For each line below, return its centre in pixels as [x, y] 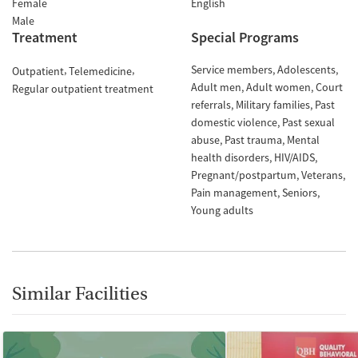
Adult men [216, 87]
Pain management [234, 193]
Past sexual [308, 122]
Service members [232, 70]
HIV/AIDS [294, 157]
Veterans [322, 175]
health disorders [230, 157]
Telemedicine [100, 71]
